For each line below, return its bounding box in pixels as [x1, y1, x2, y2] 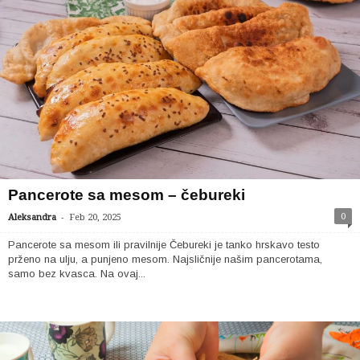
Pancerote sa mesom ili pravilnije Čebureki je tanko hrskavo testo [8, 239, 320, 251]
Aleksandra [8, 212, 56, 223]
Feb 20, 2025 [69, 212, 121, 223]
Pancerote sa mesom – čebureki [8, 186, 245, 203]
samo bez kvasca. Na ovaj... [8, 268, 145, 280]
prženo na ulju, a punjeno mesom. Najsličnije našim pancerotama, [8, 253, 322, 265]
